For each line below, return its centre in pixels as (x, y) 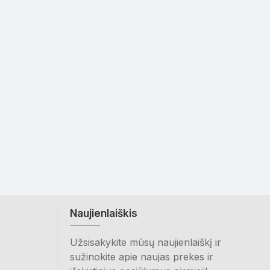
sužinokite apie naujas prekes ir (142, 257)
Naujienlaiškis (104, 213)
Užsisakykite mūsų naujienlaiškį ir (146, 242)
